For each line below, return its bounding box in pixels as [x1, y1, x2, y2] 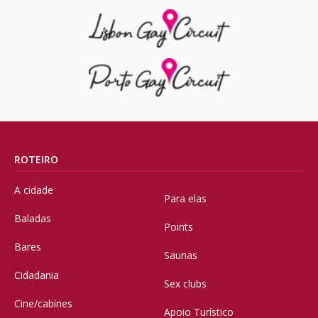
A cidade [14, 183, 53, 197]
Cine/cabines [14, 297, 72, 311]
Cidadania [14, 268, 59, 283]
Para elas [164, 192, 207, 206]
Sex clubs [164, 277, 207, 291]
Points [164, 220, 193, 234]
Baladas [14, 212, 51, 226]
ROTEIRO [14, 153, 58, 167]
